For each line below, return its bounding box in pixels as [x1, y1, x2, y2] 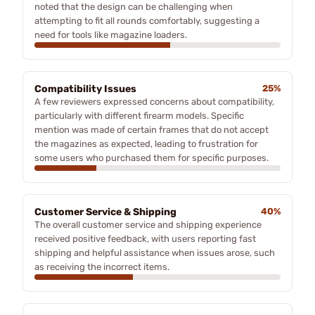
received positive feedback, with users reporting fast [34, 233, 256, 244]
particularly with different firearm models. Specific [34, 110, 244, 121]
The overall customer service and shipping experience [34, 219, 262, 230]
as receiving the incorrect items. [34, 261, 169, 272]
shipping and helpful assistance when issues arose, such [34, 247, 275, 258]
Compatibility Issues [34, 82, 136, 95]
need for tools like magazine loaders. [34, 29, 187, 40]
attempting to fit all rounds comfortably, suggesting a [34, 15, 259, 26]
